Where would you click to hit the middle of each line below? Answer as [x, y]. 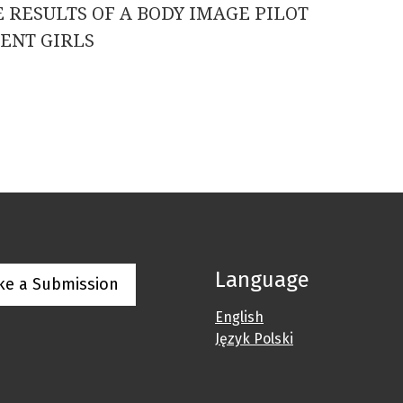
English [239, 318]
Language [262, 280]
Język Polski [254, 339]
